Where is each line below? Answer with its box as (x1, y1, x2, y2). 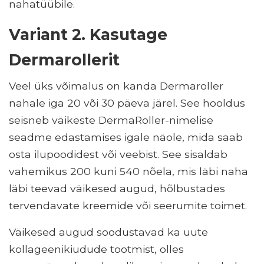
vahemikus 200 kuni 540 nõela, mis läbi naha (9, 165, 248, 178)
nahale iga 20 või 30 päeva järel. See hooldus (9, 97, 245, 110)
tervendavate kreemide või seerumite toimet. (9, 199, 247, 212)
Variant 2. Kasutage (9, 25, 167, 45)
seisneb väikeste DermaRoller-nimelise (9, 114, 213, 127)
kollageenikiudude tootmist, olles (9, 243, 184, 256)
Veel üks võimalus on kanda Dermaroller (9, 80, 223, 93)
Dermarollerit (9, 50, 120, 70)
